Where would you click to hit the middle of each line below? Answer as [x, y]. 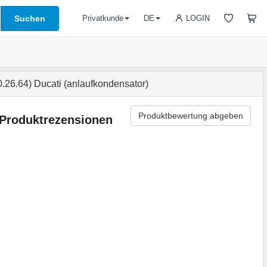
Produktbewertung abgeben [190, 116]
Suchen [30, 18]
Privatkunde [103, 18]
